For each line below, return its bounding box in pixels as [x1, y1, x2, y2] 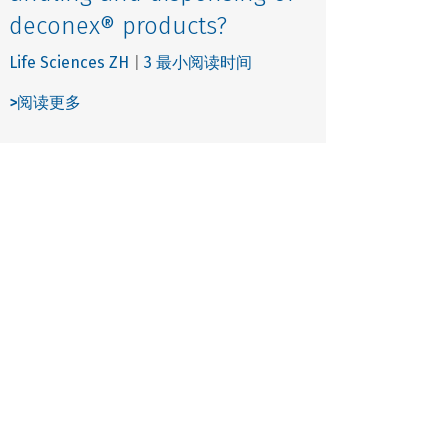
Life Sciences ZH [9, 52, 130, 72]
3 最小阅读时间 [144, 52, 253, 72]
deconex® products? [9, 11, 228, 40]
